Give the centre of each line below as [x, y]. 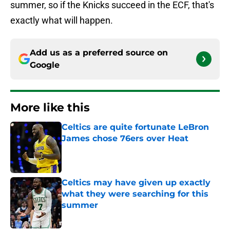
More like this [50, 108]
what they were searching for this [135, 194]
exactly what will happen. [62, 21]
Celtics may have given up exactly [136, 183]
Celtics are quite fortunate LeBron [135, 127]
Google [45, 65]
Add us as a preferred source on [99, 53]
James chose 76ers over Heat [125, 139]
